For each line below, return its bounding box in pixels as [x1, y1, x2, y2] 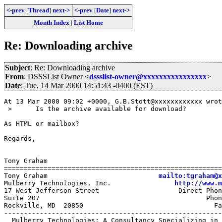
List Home [73, 19, 103, 26]
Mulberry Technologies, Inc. [4, 179, 174, 187]
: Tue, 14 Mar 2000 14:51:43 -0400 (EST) [21, 81, 153, 90]
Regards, [4, 134, 36, 142]
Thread [28, 6, 49, 14]
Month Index [33, 19, 69, 26]
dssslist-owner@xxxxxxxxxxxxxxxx [89, 72, 207, 81]
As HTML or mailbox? [4, 119, 79, 127]
